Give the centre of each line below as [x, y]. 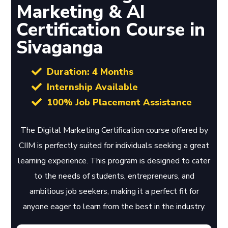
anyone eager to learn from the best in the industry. [114, 207]
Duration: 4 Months [90, 72]
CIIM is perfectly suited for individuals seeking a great [114, 146]
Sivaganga [60, 48]
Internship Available [93, 87]
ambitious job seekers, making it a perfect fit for [114, 191]
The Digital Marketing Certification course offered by [114, 130]
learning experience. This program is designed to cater [114, 161]
